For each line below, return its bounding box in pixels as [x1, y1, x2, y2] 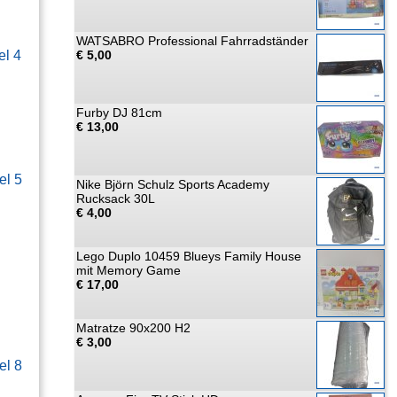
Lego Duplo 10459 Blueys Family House [76, 249, 301, 263]
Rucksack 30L [76, 191, 155, 206]
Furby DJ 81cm [76, 105, 162, 120]
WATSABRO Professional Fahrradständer [76, 34, 308, 48]
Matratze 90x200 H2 [76, 321, 191, 335]
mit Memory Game [76, 263, 181, 277]
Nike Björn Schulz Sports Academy [76, 177, 269, 191]
